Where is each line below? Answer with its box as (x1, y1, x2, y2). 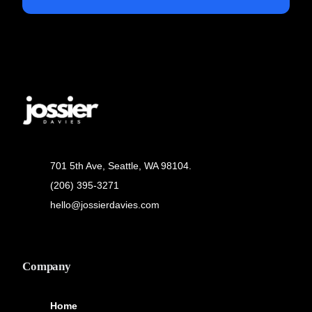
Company (22, 260, 71, 274)
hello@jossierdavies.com (50, 199, 160, 211)
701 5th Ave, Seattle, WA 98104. (50, 160, 192, 172)
